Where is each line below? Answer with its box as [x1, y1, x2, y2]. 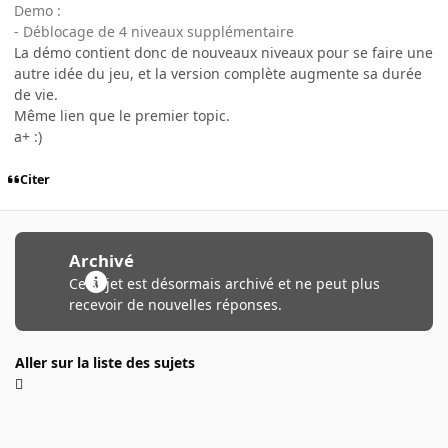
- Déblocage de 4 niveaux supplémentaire [14, 22, 294, 42]
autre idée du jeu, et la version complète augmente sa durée [14, 64, 422, 84]
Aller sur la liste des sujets [15, 353, 195, 373]
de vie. [14, 85, 58, 105]
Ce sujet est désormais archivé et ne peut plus [68, 274, 380, 294]
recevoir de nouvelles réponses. [68, 295, 282, 315]
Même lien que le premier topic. [14, 106, 230, 126]
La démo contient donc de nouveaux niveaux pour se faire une [14, 43, 433, 63]
